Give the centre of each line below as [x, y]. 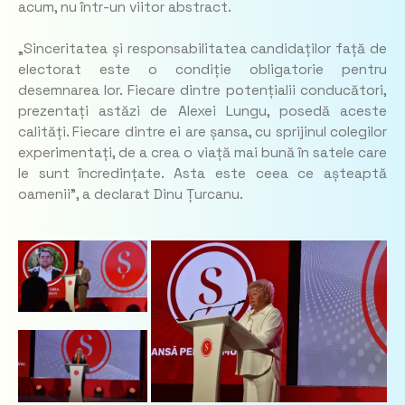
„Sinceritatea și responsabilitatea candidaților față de [202, 49]
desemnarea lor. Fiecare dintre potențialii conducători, [202, 90]
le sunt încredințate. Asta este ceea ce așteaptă [202, 174]
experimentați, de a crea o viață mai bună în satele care [202, 153]
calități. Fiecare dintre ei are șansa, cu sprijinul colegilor [202, 132]
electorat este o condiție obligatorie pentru [202, 70]
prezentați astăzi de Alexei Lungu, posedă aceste [202, 111]
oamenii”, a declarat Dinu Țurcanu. [131, 194]
